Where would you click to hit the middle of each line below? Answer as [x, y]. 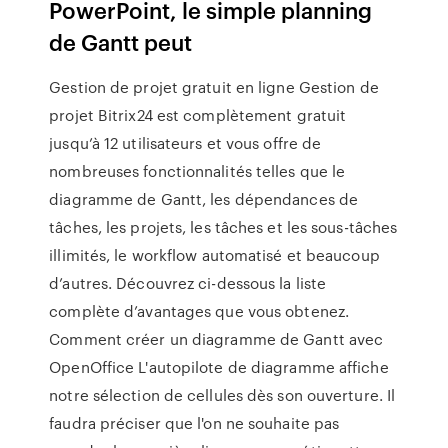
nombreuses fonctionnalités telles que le [197, 171]
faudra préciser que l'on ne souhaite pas [194, 423]
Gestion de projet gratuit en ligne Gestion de [214, 87]
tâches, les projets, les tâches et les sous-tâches [223, 227]
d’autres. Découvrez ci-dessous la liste [188, 283]
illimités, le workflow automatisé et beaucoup [214, 255]
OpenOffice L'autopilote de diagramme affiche [219, 367]
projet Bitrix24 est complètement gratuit [198, 115]
